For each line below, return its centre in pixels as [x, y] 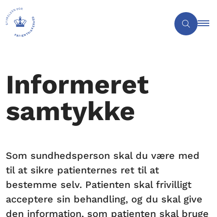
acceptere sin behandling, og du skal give [104, 199]
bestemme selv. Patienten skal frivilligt [99, 184]
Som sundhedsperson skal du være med [103, 155]
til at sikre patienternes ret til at [82, 170]
